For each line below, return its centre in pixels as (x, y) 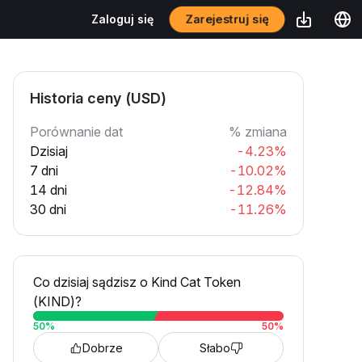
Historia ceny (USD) (98, 98)
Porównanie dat (76, 132)
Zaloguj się (122, 19)
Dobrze (102, 348)
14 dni (48, 190)
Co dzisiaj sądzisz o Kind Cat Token (137, 282)
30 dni (48, 209)
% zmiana (258, 132)
